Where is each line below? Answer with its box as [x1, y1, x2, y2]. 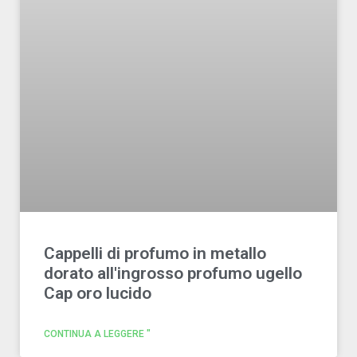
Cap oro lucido [44, 284, 151, 303]
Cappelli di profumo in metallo [44, 244, 266, 263]
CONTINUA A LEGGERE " [44, 328, 151, 339]
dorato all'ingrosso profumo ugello [44, 264, 302, 283]
